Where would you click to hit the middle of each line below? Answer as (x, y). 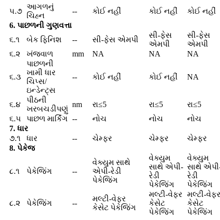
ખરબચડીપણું (47, 109)
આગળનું (40, 7)
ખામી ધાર (41, 73)
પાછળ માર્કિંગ (47, 119)
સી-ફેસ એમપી (115, 40)
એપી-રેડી (107, 171)
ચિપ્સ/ (37, 82)
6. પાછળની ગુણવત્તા (41, 26)
